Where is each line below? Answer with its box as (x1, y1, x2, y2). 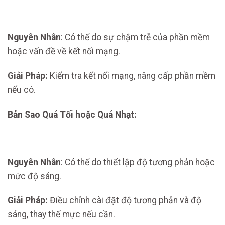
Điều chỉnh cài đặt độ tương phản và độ (48, 195, 201, 206)
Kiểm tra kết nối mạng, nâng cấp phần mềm (48, 71, 215, 81)
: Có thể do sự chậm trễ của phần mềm (61, 32, 210, 43)
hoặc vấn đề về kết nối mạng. (8, 46, 120, 57)
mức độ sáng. (8, 171, 61, 181)
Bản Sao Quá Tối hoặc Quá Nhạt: (8, 109, 137, 120)
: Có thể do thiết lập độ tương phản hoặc (61, 157, 215, 167)
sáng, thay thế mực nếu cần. (8, 209, 115, 220)
